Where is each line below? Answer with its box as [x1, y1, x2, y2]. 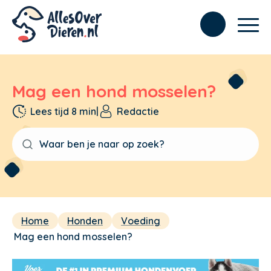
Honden [67, 214, 103, 227]
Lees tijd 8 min [30, 105, 96, 117]
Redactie [117, 105, 159, 117]
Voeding [121, 214, 160, 227]
